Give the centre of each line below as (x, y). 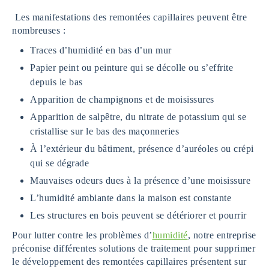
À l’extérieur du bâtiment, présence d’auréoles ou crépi (142, 148)
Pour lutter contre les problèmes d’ (82, 235)
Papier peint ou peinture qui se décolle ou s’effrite (131, 67)
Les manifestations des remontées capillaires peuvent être (129, 17)
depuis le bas (56, 82)
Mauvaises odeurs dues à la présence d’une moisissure (140, 180)
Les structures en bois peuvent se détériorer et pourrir (138, 215)
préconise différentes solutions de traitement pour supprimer (134, 248)
